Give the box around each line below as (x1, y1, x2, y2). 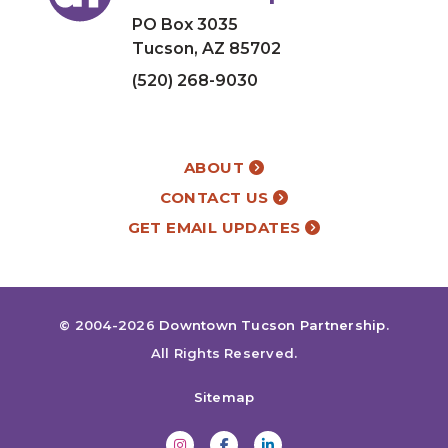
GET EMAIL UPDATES (127, 217, 305, 237)
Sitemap (193, 388, 255, 405)
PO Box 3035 (132, 14, 238, 34)
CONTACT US (159, 187, 273, 207)
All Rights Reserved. (150, 344, 298, 361)
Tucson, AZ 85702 (132, 38, 281, 58)
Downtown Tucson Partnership (159, 316, 386, 333)
